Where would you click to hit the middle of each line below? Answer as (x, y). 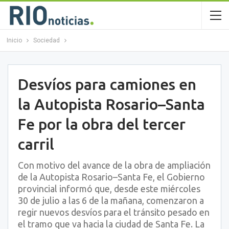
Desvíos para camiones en (107, 84)
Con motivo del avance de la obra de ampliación (114, 165)
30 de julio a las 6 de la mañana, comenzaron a (111, 200)
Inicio (14, 40)
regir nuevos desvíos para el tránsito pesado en (114, 212)
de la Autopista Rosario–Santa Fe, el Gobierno (111, 177)
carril (36, 144)
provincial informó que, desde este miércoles (109, 189)
